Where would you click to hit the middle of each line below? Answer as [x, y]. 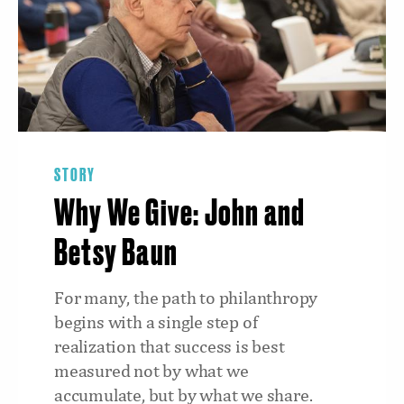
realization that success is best [170, 346]
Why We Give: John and [180, 214]
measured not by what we [151, 370]
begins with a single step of [156, 321]
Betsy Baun [116, 254]
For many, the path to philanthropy [186, 297]
